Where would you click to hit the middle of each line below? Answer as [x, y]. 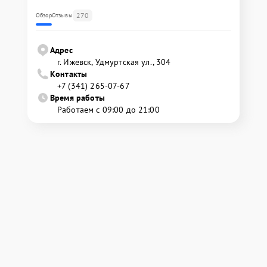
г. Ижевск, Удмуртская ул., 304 [114, 62]
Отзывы [62, 15]
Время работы [77, 97]
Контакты [69, 74]
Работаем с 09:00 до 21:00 [108, 109]
